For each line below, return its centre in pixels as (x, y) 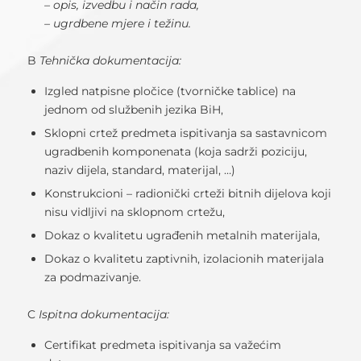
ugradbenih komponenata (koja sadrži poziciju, (175, 152)
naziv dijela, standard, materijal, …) (139, 170)
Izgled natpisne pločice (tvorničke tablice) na (170, 91)
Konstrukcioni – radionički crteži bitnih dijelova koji (187, 194)
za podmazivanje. (92, 278)
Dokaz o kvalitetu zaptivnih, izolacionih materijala (184, 259)
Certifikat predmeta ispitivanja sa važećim (162, 345)
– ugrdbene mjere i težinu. (117, 24)
